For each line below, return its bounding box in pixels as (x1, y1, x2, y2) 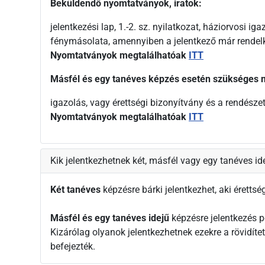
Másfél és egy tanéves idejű (50, 212, 169, 224)
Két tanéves (50, 184, 101, 196)
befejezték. (50, 241, 95, 253)
